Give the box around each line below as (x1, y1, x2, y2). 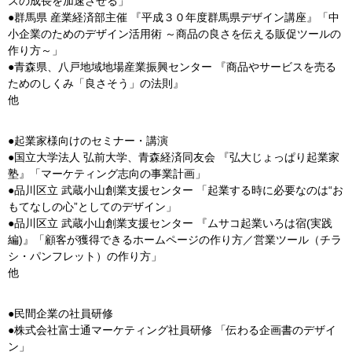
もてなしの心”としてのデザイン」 (8, 200, 177, 213)
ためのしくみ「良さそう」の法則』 (8, 77, 184, 90)
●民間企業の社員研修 (8, 307, 113, 320)
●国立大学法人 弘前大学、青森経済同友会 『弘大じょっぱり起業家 (8, 151, 339, 163)
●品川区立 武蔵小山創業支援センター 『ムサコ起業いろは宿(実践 (8, 217, 332, 229)
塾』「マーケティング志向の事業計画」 (8, 167, 206, 180)
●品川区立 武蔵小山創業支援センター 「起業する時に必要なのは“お (8, 184, 343, 196)
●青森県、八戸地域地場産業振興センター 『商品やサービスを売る (8, 60, 336, 73)
